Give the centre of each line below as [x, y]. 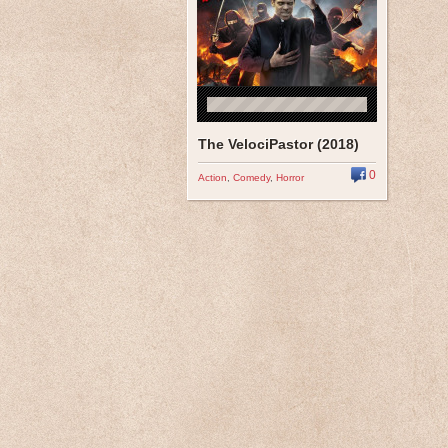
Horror [290, 177]
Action [212, 177]
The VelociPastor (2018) [278, 144]
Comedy [251, 177]
